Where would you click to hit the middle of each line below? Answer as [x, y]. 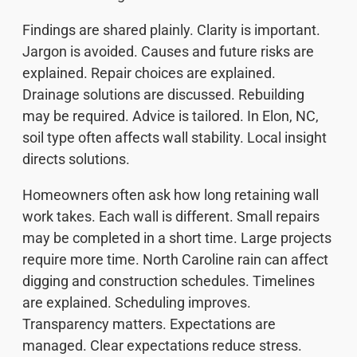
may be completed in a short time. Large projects [177, 237]
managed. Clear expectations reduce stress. [162, 345]
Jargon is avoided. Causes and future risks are [168, 51]
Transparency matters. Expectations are [149, 324]
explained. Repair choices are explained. [149, 73]
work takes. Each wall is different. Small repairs [171, 216]
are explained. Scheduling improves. [137, 302]
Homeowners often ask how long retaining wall [171, 194]
